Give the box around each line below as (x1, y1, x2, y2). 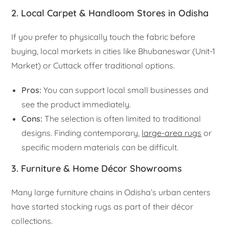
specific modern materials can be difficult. (21, 142, 179, 152)
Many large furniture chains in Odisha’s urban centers (11, 187, 211, 197)
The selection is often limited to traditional (42, 113, 201, 124)
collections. (11, 215, 53, 226)
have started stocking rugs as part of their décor (11, 201, 194, 212)
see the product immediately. (21, 99, 131, 109)
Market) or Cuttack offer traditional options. (11, 60, 175, 71)
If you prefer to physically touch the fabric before (11, 31, 196, 42)
